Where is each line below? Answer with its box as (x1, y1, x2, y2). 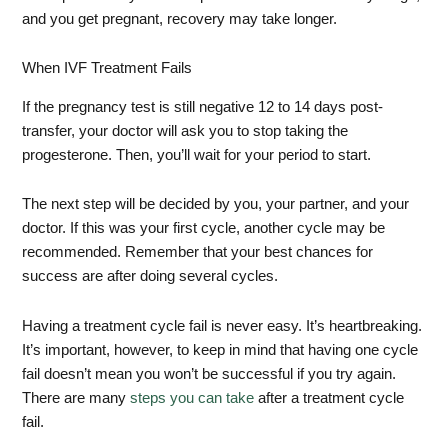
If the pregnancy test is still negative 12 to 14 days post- (22, 98, 384, 115)
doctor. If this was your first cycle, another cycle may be (22, 220, 386, 237)
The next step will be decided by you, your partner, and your (22, 196, 410, 213)
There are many (22, 389, 131, 406)
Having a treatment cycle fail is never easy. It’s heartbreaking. (22, 317, 423, 334)
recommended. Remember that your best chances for (22, 244, 374, 261)
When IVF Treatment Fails (22, 60, 193, 77)
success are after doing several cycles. (22, 268, 279, 285)
